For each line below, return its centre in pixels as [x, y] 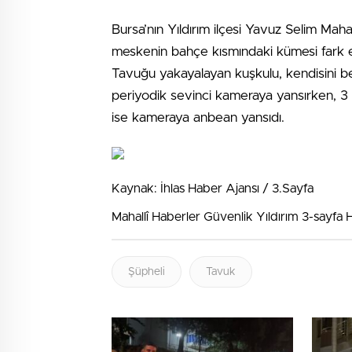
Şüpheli [147, 272]
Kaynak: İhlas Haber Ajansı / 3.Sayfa [213, 189]
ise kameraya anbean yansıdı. [198, 117]
